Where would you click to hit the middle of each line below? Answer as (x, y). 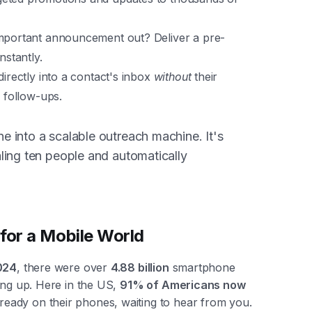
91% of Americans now (183, 285)
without (172, 77)
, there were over (64, 268)
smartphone (202, 268)
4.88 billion (140, 268)
